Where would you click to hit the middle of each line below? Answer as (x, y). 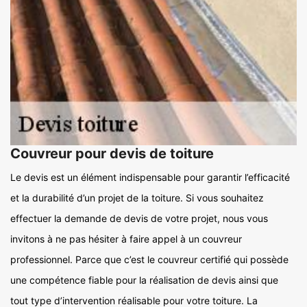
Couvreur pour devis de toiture (112, 154)
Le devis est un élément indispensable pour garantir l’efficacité (150, 177)
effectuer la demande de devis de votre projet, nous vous (139, 219)
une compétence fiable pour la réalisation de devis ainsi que (144, 280)
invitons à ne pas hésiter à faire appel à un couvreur (126, 239)
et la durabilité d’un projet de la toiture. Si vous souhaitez (137, 198)
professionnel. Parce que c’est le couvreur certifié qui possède (149, 260)
